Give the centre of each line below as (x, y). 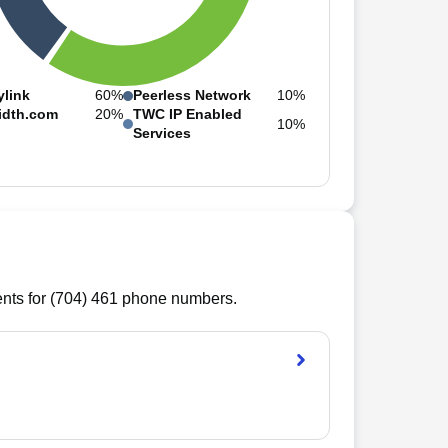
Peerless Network (192, 95)
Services (162, 133)
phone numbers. (177, 298)
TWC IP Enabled (188, 114)
